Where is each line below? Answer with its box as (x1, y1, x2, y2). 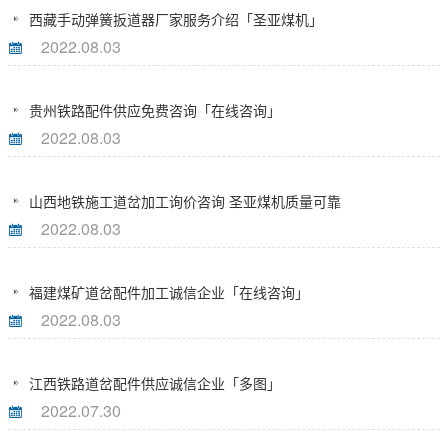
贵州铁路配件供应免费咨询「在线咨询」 (25, 99, 281, 120)
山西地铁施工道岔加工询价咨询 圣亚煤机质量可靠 (25, 190, 341, 211)
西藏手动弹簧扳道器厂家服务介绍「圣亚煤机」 (25, 8, 323, 29)
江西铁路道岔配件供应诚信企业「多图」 (25, 372, 281, 393)
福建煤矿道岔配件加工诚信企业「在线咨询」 (25, 281, 309, 302)
